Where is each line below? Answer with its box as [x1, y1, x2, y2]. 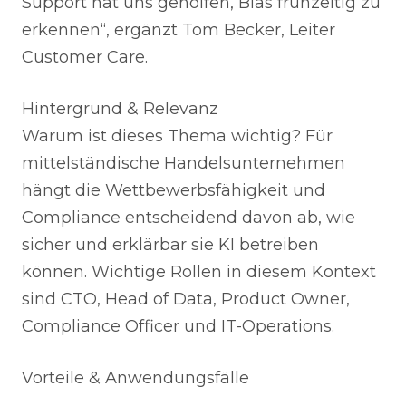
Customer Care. [22, 47, 148, 67]
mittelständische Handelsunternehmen [22, 153, 345, 173]
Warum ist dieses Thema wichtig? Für [22, 126, 333, 146]
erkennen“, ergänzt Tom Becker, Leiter [22, 20, 335, 40]
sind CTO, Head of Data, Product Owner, [22, 289, 350, 309]
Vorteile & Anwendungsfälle [22, 368, 249, 388]
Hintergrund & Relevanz [22, 99, 218, 119]
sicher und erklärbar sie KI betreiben [22, 235, 319, 255]
